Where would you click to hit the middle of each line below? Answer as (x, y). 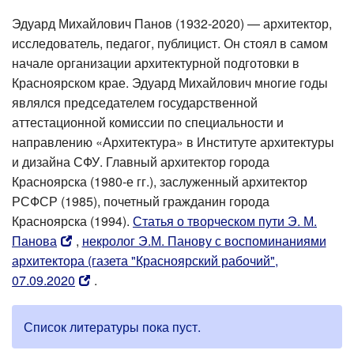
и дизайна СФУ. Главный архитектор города (141, 162)
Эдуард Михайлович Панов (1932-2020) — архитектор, (172, 24)
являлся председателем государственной (135, 103)
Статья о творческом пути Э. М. (225, 221)
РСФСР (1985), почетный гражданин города (141, 201)
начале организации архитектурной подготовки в (156, 63)
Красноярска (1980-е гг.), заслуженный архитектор (160, 182)
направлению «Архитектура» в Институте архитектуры (173, 142)
